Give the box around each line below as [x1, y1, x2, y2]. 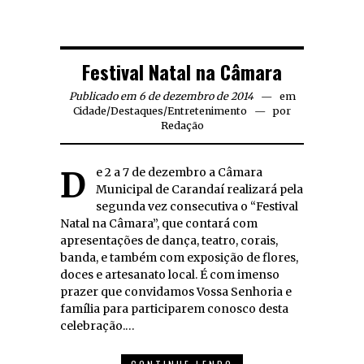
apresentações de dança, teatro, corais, [60, 232, 278, 248]
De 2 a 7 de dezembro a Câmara [60, 163, 86, 206]
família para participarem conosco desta [60, 301, 288, 316]
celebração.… [60, 318, 135, 333]
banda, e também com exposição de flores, [60, 249, 298, 265]
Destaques [110, 104, 163, 117]
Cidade [73, 104, 106, 117]
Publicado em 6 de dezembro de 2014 [68, 89, 253, 102]
